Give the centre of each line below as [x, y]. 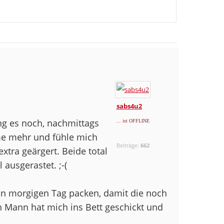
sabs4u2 [129, 106]
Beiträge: [128, 145]
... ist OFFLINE [133, 120]
